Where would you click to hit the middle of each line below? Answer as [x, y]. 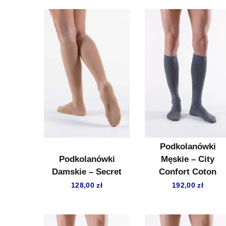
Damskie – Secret [87, 172]
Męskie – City [188, 159]
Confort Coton [188, 172]
